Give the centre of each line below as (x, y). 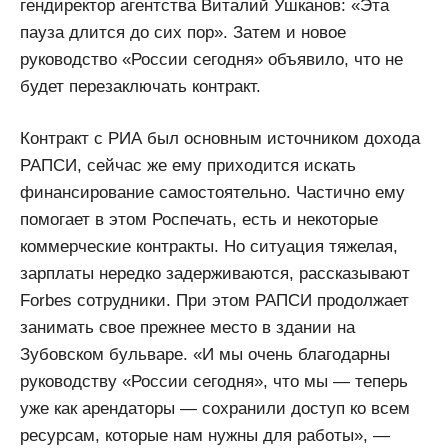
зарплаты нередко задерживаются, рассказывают (215, 274)
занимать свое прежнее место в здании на (187, 328)
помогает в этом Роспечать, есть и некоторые (199, 220)
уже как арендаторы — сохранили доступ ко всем (215, 409)
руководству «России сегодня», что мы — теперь (214, 382)
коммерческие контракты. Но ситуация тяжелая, (209, 247)
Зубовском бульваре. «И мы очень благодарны (205, 355)
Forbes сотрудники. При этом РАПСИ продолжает (214, 301)
